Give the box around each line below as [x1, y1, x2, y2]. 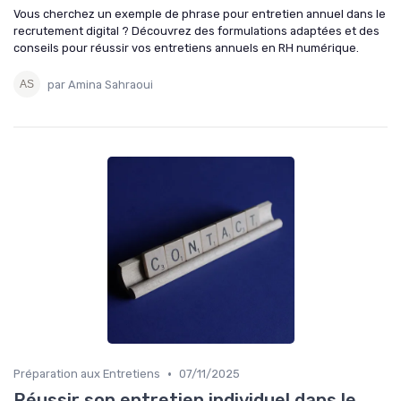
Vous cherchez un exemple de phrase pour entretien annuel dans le [13, 7, 386, 21]
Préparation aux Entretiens [13, 367, 160, 381]
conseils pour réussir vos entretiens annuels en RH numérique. [13, 41, 359, 55]
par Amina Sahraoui [47, 77, 153, 91]
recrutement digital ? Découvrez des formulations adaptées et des [13, 24, 380, 38]
